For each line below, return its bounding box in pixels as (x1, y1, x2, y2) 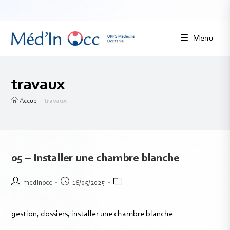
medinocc (23, 180, 52, 187)
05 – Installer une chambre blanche (11, 153, 180, 164)
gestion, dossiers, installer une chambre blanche (11, 210, 174, 218)
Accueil (18, 98, 40, 104)
